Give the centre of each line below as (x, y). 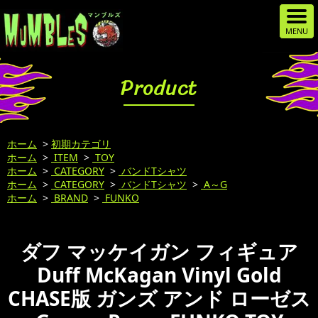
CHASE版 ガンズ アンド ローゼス (159, 298)
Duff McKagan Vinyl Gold (159, 275)
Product (159, 87)
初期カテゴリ (81, 144)
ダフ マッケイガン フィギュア (159, 251)
